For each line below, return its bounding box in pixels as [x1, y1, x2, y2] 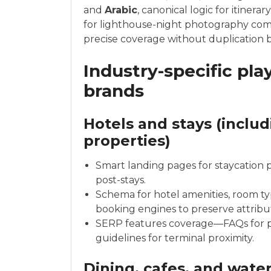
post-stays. [96, 174, 146, 186]
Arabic [105, 4, 137, 16]
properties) [83, 132, 171, 149]
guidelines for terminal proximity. [96, 232, 254, 244]
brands [83, 80, 144, 101]
